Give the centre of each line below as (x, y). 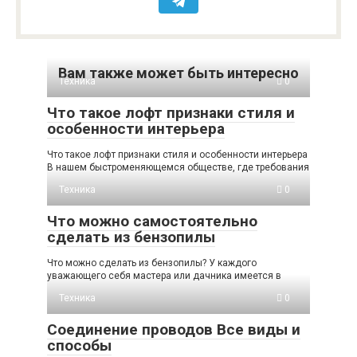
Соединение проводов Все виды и (174, 330)
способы (79, 346)
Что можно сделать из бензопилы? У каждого (152, 263)
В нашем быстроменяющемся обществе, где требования (178, 168)
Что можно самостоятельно (152, 222)
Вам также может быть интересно (178, 73)
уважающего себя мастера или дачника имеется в (164, 276)
